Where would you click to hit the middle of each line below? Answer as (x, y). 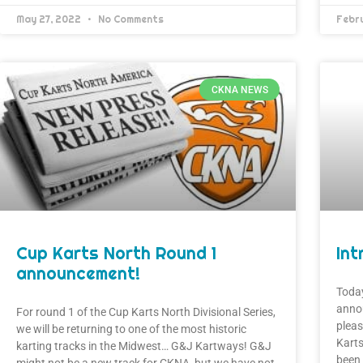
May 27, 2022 (50, 20)
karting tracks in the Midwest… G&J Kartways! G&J (144, 346)
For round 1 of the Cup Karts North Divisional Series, (146, 312)
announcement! (78, 273)
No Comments (130, 20)
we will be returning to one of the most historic (131, 329)
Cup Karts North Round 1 (116, 253)
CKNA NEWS (239, 90)
